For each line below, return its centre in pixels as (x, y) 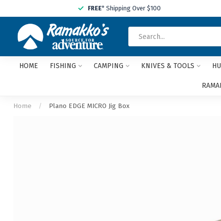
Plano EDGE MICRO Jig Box (89, 106)
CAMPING (108, 66)
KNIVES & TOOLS (167, 66)
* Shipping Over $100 (131, 8)
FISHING (63, 66)
